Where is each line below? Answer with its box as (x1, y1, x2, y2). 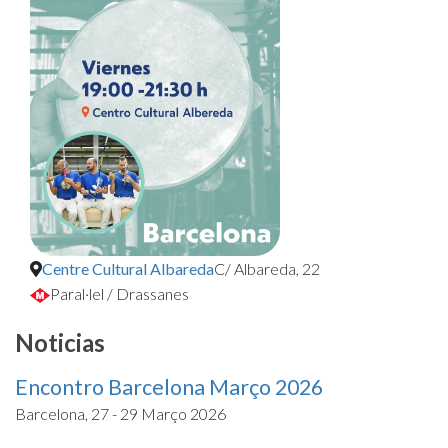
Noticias (15, 327, 105, 357)
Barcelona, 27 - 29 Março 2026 (15, 403, 226, 423)
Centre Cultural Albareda (42, 258, 214, 278)
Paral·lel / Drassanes (50, 283, 189, 303)
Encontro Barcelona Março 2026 (15, 373, 323, 400)
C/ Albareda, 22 (214, 258, 320, 278)
